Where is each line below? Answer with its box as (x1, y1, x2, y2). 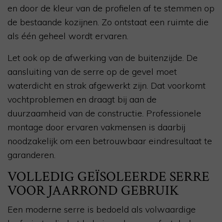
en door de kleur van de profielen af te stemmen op (7, 2, 215, 14)
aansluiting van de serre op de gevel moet (7, 66, 177, 78)
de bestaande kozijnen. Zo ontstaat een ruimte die (7, 16, 209, 28)
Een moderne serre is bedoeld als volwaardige (7, 204, 196, 216)
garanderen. (7, 149, 55, 161)
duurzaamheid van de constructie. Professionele (7, 108, 201, 119)
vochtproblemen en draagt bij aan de (7, 94, 157, 106)
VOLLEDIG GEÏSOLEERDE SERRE (7, 167, 210, 186)
